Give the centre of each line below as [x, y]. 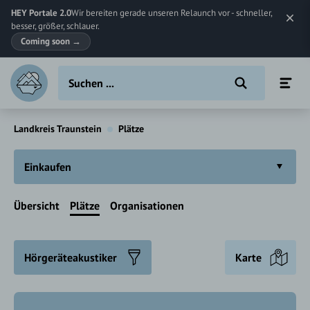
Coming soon [46, 41]
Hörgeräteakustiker [71, 257]
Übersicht [37, 206]
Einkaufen [48, 167]
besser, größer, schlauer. [55, 26]
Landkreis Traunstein [58, 129]
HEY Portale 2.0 [41, 13]
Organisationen [147, 206]
